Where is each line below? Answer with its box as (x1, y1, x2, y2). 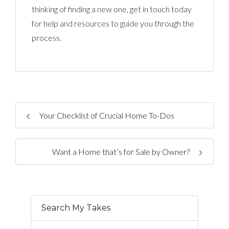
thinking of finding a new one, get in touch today (32, 4, 192, 14)
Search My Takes (41, 202, 110, 213)
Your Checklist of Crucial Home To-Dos (38, 110, 174, 120)
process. (32, 32, 62, 42)
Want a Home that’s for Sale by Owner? (52, 146, 191, 156)
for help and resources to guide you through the (32, 18, 195, 28)
